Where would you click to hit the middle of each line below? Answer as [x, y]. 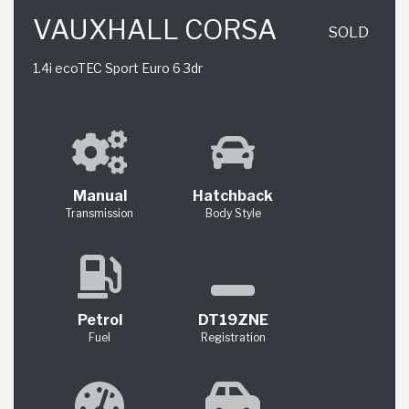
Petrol [100, 320]
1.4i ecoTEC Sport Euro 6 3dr [118, 68]
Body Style [233, 214]
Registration [233, 338]
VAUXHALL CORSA [155, 29]
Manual [100, 196]
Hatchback [233, 196]
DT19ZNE [233, 320]
